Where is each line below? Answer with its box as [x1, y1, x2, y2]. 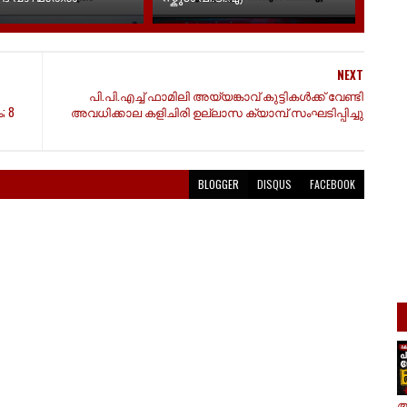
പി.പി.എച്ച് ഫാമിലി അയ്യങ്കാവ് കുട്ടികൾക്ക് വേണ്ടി [88, 86, 363, 104]
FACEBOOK [309, 176, 355, 192]
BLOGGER [197, 176, 239, 192]
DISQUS [256, 176, 292, 192]
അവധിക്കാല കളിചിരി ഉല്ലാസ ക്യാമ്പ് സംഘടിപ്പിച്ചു [70, 103, 363, 121]
